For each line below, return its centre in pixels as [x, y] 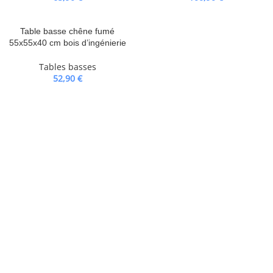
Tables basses [67, 67]
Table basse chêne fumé [67, 31]
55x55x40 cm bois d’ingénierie [67, 43]
